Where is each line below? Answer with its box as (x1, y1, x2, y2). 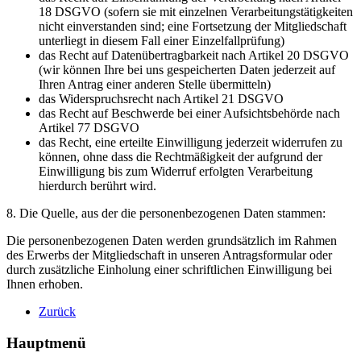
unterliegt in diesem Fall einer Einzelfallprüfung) (39, 33, 284, 48)
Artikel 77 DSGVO (39, 120, 139, 135)
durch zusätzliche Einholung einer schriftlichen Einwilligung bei (6, 262, 332, 276)
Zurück (39, 304, 76, 318)
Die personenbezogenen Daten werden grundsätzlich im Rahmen (6, 233, 337, 247)
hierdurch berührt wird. (39, 178, 156, 193)
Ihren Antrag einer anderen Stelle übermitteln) (39, 77, 271, 91)
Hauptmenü (6, 334, 86, 351)
